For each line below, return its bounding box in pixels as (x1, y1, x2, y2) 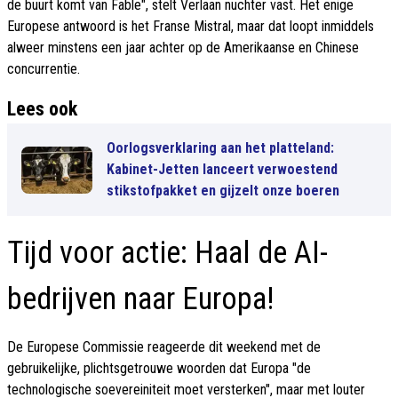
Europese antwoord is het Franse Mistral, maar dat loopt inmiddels (7, 18, 374, 36)
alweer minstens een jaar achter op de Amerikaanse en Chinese (7, 39, 359, 57)
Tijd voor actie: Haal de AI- (7, 235, 328, 272)
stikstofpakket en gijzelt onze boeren (107, 182, 339, 200)
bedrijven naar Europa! (7, 281, 275, 318)
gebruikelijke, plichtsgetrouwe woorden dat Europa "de (7, 360, 311, 378)
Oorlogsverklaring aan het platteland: (107, 139, 334, 157)
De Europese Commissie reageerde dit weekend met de (7, 338, 321, 356)
